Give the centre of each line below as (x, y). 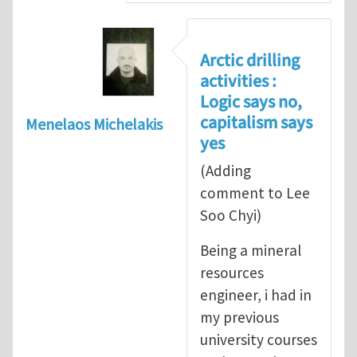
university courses (259, 339)
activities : (238, 81)
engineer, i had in (256, 294)
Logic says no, (251, 102)
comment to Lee (255, 192)
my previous (239, 317)
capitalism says (256, 122)
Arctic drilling (250, 60)
